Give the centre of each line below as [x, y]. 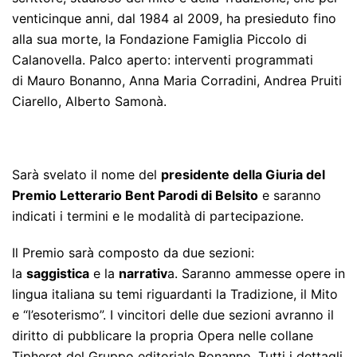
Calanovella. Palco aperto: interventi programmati [163, 60]
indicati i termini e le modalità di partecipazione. [158, 216]
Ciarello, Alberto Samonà [88, 102]
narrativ [143, 274]
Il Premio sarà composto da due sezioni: [133, 253]
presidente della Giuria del [243, 175]
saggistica [58, 274]
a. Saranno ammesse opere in [256, 274]
